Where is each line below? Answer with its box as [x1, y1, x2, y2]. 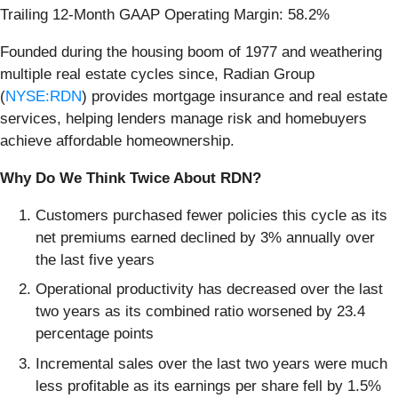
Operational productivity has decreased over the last [36, 281, 383, 298]
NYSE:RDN [5, 87, 82, 105]
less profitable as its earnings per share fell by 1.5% [36, 377, 381, 394]
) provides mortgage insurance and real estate [82, 87, 387, 105]
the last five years [36, 251, 155, 268]
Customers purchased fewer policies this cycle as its [36, 206, 387, 224]
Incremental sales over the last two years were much [36, 354, 387, 372]
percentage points [36, 325, 154, 343]
